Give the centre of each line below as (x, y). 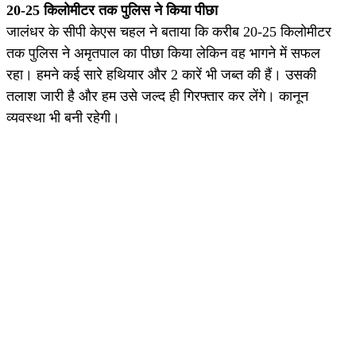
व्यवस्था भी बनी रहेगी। (63, 117)
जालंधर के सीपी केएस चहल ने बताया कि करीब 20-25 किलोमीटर (169, 31)
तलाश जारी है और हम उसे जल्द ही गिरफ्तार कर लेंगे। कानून (157, 96)
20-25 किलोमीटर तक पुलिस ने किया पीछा (112, 10)
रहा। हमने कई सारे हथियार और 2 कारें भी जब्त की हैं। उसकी (161, 74)
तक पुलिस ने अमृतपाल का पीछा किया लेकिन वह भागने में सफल (163, 53)
